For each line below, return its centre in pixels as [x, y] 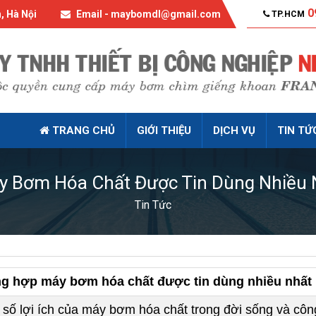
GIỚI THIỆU [164, 130]
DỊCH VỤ [234, 130]
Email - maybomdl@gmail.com [147, 14]
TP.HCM [287, 14]
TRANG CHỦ [82, 130]
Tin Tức [153, 205]
